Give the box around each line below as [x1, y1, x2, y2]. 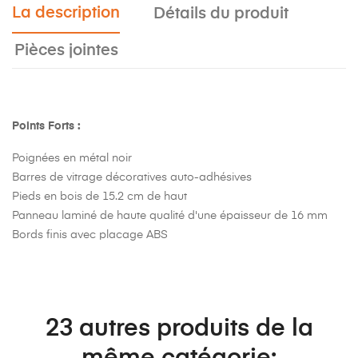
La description [12, 4, 120, 22]
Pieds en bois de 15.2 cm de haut [12, 190, 187, 202]
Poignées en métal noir [12, 152, 132, 164]
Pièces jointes [14, 42, 119, 59]
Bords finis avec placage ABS [12, 229, 168, 241]
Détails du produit [153, 5, 289, 22]
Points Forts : [12, 120, 81, 132]
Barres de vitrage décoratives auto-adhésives [12, 171, 252, 183]
